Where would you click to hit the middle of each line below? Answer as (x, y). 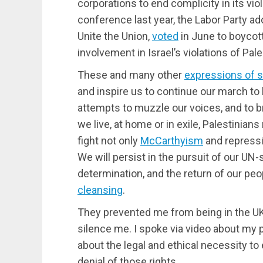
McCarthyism (172, 140)
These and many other (131, 75)
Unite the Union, (115, 36)
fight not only (109, 140)
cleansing (100, 190)
